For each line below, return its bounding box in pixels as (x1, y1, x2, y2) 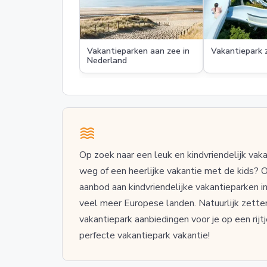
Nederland (87, 55, 127, 66)
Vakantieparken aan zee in (87, 45, 190, 57)
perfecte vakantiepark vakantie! (79, 229, 212, 242)
